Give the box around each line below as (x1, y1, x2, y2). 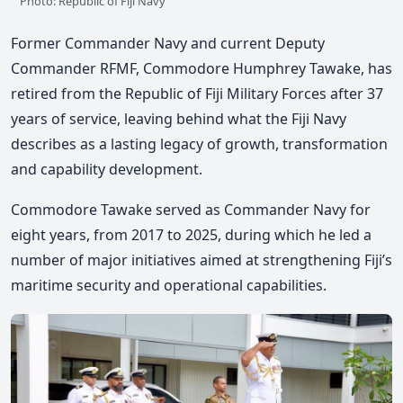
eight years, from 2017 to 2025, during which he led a (11, 225, 372, 246)
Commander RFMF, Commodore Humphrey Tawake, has (11, 58, 392, 78)
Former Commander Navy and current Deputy (11, 32, 325, 53)
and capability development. (11, 158, 202, 179)
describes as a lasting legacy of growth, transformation (11, 133, 388, 154)
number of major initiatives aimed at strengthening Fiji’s (11, 250, 392, 271)
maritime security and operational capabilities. (11, 275, 327, 296)
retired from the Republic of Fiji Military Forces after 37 (11, 83, 383, 103)
